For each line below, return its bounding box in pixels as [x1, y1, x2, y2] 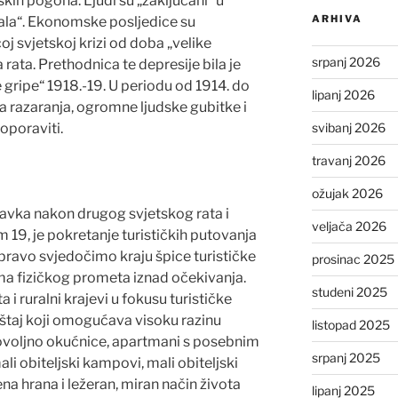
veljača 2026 [311, 218, 386, 234]
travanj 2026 [311, 152, 386, 168]
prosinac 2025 [311, 251, 394, 267]
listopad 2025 [311, 316, 390, 332]
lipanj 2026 [311, 86, 375, 102]
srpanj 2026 [311, 53, 380, 69]
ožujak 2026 [311, 185, 383, 201]
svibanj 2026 [311, 119, 386, 135]
